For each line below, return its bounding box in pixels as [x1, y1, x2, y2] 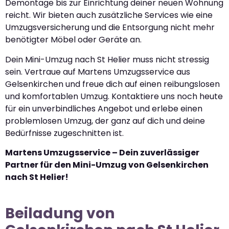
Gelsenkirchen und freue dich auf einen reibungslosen [5, 78, 220, 90]
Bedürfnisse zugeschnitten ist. [5, 127, 124, 139]
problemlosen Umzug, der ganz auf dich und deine [5, 114, 205, 127]
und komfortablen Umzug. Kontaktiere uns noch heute [5, 90, 223, 102]
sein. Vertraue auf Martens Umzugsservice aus [5, 65, 190, 78]
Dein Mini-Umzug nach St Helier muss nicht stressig [5, 53, 209, 65]
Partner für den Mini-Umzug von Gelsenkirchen [5, 159, 209, 171]
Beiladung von [5, 203, 114, 224]
